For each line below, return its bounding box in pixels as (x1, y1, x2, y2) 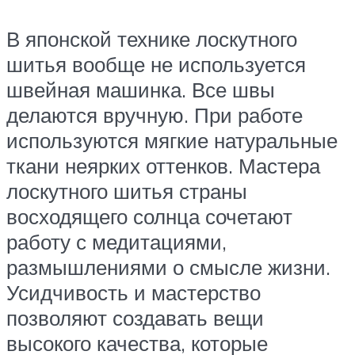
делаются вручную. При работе (6, 101, 303, 128)
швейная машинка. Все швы (6, 76, 275, 102)
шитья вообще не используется (6, 51, 306, 77)
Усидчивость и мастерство (6, 279, 261, 305)
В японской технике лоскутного (6, 25, 297, 52)
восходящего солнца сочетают (6, 203, 292, 229)
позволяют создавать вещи (6, 304, 264, 330)
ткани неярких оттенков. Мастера (6, 152, 320, 178)
